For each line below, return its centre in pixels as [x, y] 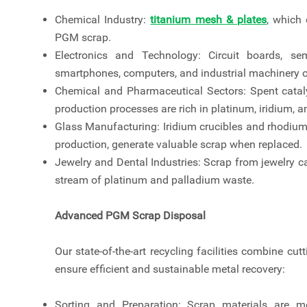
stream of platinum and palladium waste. [155, 180]
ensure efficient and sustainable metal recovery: [170, 269]
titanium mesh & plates [209, 20]
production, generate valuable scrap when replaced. [179, 145]
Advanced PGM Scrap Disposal [130, 216]
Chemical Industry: [103, 20]
